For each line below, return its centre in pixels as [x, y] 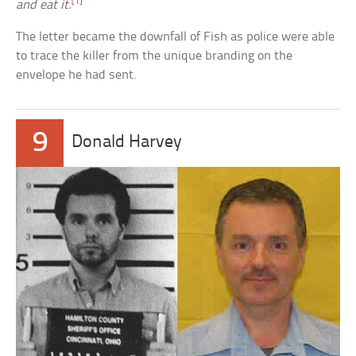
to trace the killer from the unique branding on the [155, 56]
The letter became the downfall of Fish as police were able [176, 37]
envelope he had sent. [77, 75]
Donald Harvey [127, 142]
